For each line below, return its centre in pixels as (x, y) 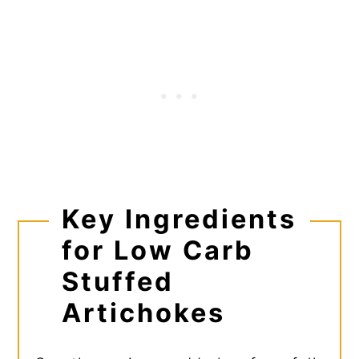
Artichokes (143, 313)
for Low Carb (157, 250)
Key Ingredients (179, 219)
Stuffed (117, 281)
